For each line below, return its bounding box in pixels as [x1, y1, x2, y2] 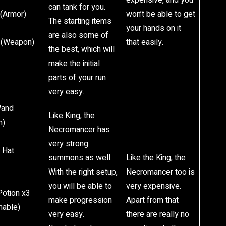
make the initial [48, 58, 100, 70]
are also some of [48, 29, 108, 41]
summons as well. [48, 152, 112, 164]
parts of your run [48, 72, 106, 84]
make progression [48, 194, 112, 206]
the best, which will [48, 43, 115, 55]
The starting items [48, 15, 111, 27]
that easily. [126, 36, 163, 48]
